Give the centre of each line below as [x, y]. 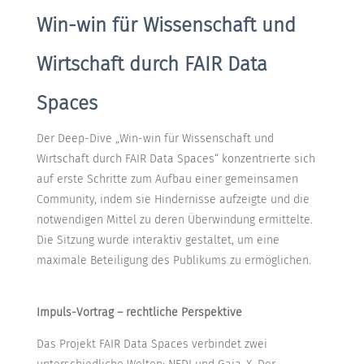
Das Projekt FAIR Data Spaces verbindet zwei [152, 344]
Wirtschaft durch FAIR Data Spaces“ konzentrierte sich [175, 159]
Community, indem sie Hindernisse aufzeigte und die [173, 200]
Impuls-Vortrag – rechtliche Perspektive [139, 313]
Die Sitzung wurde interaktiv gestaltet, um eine [158, 240]
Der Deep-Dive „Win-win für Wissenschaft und [155, 139]
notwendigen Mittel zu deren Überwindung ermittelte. [174, 220]
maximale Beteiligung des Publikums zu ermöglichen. [173, 261]
